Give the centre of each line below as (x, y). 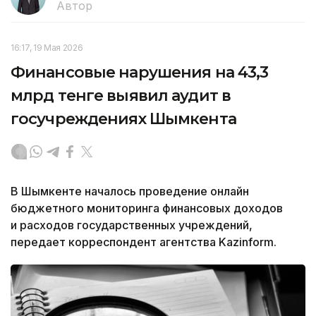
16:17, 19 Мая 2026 (47, 47)
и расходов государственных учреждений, (132, 225)
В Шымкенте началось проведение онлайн (130, 191)
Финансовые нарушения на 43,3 (140, 72)
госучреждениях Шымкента (123, 119)
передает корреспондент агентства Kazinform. (144, 242)
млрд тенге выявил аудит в (121, 95)
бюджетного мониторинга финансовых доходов (147, 208)
